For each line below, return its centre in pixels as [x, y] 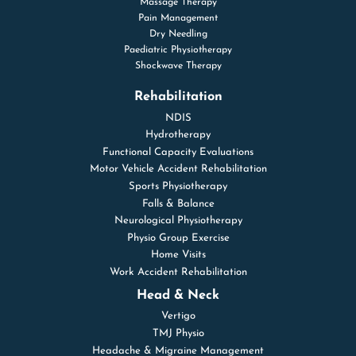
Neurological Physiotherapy [178, 221]
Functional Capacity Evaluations [178, 152]
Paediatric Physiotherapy [178, 50]
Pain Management [178, 18]
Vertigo [178, 316]
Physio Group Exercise [178, 238]
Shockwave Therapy [178, 66]
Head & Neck [178, 295]
